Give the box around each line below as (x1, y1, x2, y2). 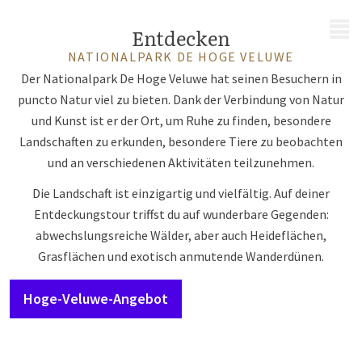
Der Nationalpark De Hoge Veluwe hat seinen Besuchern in (20, 70, 342, 86)
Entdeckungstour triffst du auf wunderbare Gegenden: (33, 206, 329, 222)
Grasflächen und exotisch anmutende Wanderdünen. (38, 248, 324, 264)
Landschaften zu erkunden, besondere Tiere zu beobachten (19, 133, 343, 149)
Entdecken (131, 23, 230, 52)
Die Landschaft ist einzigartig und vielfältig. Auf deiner (32, 185, 330, 201)
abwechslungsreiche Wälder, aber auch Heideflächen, (36, 227, 326, 243)
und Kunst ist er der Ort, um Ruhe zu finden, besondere (31, 112, 331, 128)
